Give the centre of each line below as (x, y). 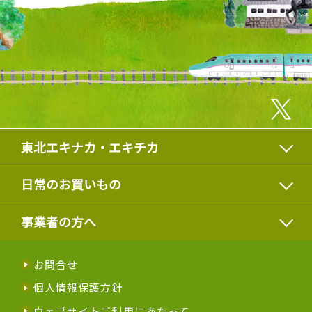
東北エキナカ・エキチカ (89, 147)
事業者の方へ (58, 221)
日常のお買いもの (71, 184)
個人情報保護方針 (78, 288)
